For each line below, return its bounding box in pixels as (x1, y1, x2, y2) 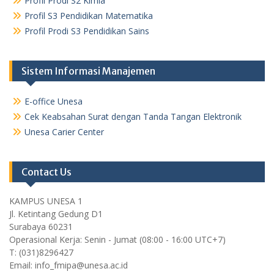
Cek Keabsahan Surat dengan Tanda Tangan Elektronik (24, 110, 242, 122)
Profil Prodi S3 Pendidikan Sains (24, 24, 149, 37)
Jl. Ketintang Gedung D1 (9, 207, 103, 220)
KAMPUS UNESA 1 (9, 194, 83, 207)
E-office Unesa (24, 95, 83, 107)
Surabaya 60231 (9, 220, 73, 232)
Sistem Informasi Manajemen (21, 64, 155, 77)
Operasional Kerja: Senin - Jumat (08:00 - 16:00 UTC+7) (9, 233, 226, 245)
